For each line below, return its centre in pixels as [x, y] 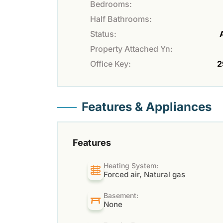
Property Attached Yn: [131, 49]
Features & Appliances [147, 107]
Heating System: [131, 166]
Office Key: [111, 64]
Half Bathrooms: [121, 19]
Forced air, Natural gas [145, 175]
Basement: [121, 196]
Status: [103, 34]
